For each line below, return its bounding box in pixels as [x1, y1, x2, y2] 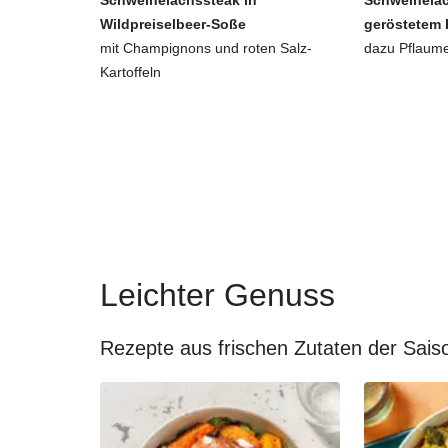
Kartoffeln [100, 64, 161, 80]
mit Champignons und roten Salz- [100, 40, 312, 56]
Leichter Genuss [100, 277, 335, 313]
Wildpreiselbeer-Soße [100, 16, 246, 32]
